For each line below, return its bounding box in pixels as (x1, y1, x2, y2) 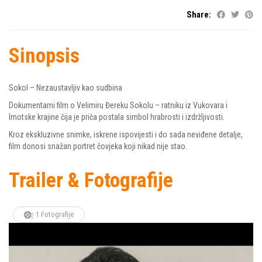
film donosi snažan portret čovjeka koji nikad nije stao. (9, 142, 187, 151)
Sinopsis (9, 44, 80, 68)
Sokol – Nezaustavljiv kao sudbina (9, 83, 122, 92)
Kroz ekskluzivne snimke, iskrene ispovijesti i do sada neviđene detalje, (9, 130, 243, 139)
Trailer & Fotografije (9, 168, 173, 192)
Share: (187, 9, 211, 20)
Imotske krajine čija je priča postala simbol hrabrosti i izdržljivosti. (9, 112, 225, 122)
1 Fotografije (36, 210, 74, 219)
